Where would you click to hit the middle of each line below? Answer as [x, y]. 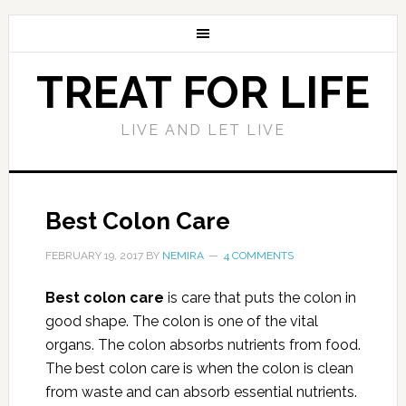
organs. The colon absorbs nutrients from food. [203, 345]
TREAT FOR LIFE [203, 92]
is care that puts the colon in [260, 298]
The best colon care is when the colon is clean [199, 368]
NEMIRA [183, 256]
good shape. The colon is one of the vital [181, 321]
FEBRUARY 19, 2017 [94, 256]
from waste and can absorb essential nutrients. [201, 392]
